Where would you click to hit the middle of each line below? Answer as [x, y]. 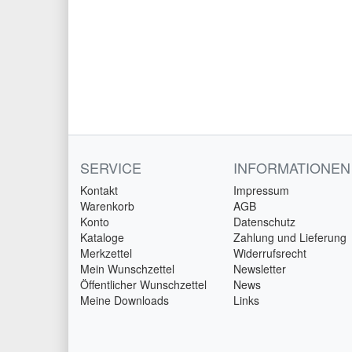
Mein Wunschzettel [127, 269]
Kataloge [102, 238]
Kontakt [99, 191]
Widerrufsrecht [270, 253]
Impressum [261, 191]
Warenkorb [107, 206]
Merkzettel [106, 253]
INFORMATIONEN [292, 168]
